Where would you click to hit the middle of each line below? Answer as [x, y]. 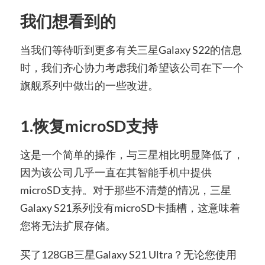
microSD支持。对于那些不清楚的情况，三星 [125, 190]
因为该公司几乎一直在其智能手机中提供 [116, 172]
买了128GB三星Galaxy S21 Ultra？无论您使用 [128, 255]
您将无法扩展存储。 [68, 225]
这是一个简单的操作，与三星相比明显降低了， [132, 154]
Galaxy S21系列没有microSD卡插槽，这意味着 [130, 207]
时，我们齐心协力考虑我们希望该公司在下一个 [132, 67]
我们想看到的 [68, 21]
